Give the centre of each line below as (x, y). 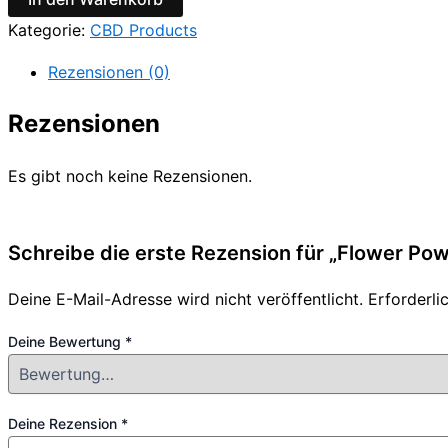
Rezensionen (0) (109, 71)
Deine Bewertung (66, 342)
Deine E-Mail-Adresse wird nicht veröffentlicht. (185, 299)
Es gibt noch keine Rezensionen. (130, 176)
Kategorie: (49, 29)
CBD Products (143, 29)
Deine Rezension (64, 424)
